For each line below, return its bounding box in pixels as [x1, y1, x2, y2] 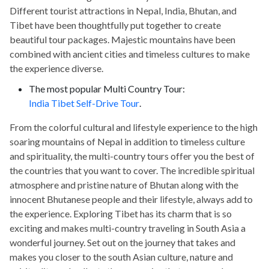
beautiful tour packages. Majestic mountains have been [10, 33, 235, 45]
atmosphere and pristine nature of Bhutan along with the [10, 178, 238, 190]
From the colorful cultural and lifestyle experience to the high [10, 121, 258, 133]
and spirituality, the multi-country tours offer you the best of [10, 150, 255, 162]
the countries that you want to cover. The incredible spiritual [10, 164, 255, 176]
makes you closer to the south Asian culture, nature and [10, 250, 233, 262]
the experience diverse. [10, 62, 103, 74]
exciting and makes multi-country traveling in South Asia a [10, 222, 246, 234]
